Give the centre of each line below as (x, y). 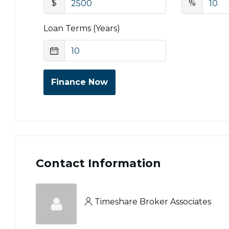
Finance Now (79, 82)
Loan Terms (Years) (82, 28)
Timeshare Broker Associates (153, 201)
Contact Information (98, 163)
